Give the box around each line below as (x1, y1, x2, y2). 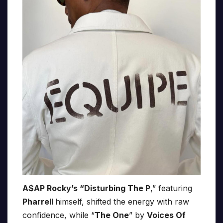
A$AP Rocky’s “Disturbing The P (22, 183, 150, 193)
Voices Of (147, 210, 186, 220)
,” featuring (150, 183, 192, 193)
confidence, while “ (22, 210, 95, 220)
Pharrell (22, 196, 55, 207)
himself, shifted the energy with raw (55, 196, 189, 207)
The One (95, 210, 129, 220)
